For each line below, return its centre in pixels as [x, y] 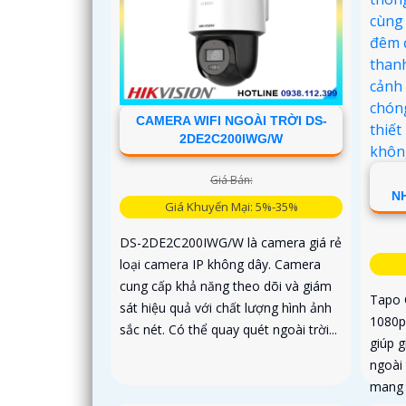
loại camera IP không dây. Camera [220, 265]
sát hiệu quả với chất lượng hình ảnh [226, 308]
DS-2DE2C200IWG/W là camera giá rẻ [231, 243]
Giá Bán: [231, 180]
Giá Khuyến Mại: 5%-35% [231, 207]
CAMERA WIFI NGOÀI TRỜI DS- [231, 121]
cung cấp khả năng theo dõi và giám [226, 286]
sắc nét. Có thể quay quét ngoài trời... [228, 330]
